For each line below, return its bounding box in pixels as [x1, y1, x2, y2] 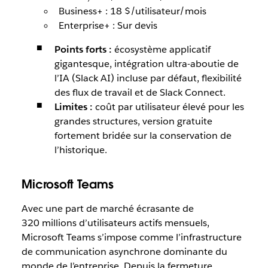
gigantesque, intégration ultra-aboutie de [54, 57, 239, 70]
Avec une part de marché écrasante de [21, 202, 194, 215]
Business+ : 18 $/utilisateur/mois [58, 5, 206, 17]
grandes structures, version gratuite [54, 115, 212, 127]
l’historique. [54, 144, 107, 156]
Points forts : [54, 43, 112, 56]
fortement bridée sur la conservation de [54, 129, 232, 142]
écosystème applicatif [111, 43, 211, 56]
